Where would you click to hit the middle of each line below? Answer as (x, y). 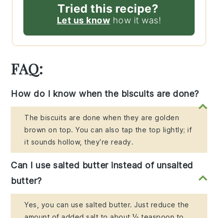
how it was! (136, 20)
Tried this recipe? (108, 9)
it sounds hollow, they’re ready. (79, 142)
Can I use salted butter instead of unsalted (102, 165)
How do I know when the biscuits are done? (105, 94)
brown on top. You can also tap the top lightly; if (108, 130)
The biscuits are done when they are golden (102, 118)
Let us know (83, 20)
